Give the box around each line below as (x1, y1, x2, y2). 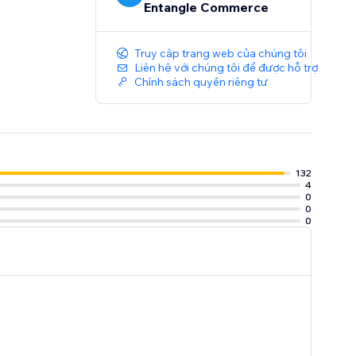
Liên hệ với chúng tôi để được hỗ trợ (134, 60, 319, 75)
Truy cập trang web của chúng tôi (134, 46, 308, 61)
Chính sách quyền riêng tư (134, 75, 269, 90)
